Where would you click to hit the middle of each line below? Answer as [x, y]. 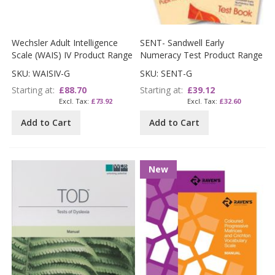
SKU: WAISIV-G [41, 73]
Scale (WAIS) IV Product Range [72, 55]
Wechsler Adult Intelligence [65, 42]
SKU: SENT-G [166, 73]
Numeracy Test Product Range [202, 55]
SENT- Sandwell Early [182, 42]
